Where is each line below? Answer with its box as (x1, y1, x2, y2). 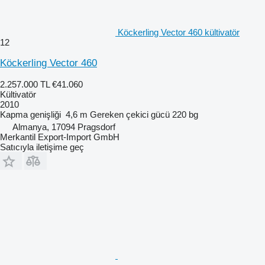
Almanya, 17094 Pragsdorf (12, 121, 115, 132)
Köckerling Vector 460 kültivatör (118, 27, 240, 37)
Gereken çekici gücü (90, 109, 170, 119)
